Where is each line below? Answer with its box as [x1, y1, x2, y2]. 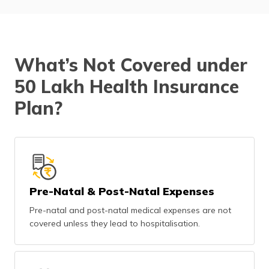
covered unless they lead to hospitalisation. [29, 218, 200, 229]
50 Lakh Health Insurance [14, 75, 239, 98]
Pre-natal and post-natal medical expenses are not [29, 205, 231, 216]
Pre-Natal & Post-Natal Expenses [29, 184, 214, 198]
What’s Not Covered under [14, 53, 247, 76]
